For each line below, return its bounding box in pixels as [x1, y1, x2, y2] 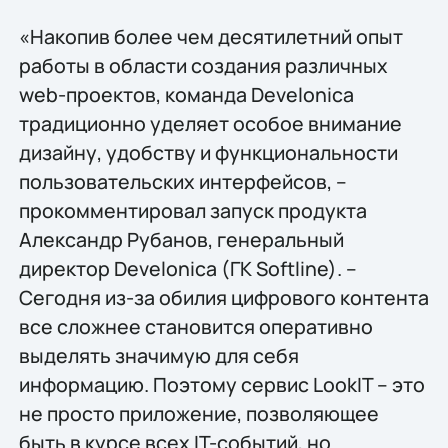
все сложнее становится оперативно [18, 312, 373, 340]
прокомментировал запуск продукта [18, 196, 367, 224]
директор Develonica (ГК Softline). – [18, 254, 357, 282]
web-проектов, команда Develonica [18, 80, 354, 108]
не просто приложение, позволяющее [18, 399, 379, 427]
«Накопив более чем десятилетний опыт [18, 22, 403, 50]
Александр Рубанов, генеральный [18, 225, 344, 253]
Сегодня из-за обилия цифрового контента [18, 283, 429, 311]
